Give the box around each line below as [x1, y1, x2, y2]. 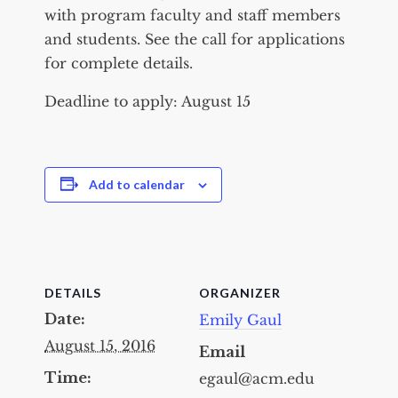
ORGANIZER [199, 284, 281, 300]
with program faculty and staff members [44, 5, 340, 24]
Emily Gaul [199, 310, 282, 329]
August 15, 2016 [44, 336, 155, 354]
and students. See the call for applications [44, 29, 345, 48]
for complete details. [44, 53, 193, 72]
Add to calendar [88, 176, 185, 192]
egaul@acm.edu [199, 369, 314, 387]
